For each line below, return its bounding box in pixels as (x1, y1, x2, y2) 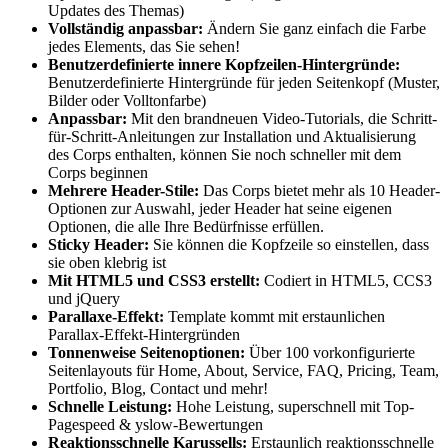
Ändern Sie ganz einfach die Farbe (207, 20, 426, 38)
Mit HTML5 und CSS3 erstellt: (48, 272, 264, 290)
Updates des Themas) (48, 2, 184, 20)
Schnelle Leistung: (48, 398, 176, 416)
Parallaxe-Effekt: (48, 308, 168, 326)
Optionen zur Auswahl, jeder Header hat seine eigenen (48, 200, 392, 218)
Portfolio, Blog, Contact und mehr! (48, 380, 268, 398)
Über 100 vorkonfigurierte (249, 344, 415, 362)
